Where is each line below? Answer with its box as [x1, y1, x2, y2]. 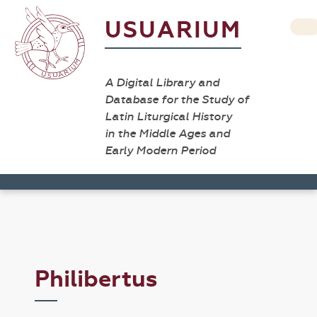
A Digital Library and [105, 76, 219, 89]
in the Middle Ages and [105, 127, 230, 140]
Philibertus [35, 265, 158, 293]
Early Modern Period [105, 144, 216, 157]
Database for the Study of [105, 93, 249, 106]
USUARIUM [105, 16, 241, 44]
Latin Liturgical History [105, 110, 232, 123]
